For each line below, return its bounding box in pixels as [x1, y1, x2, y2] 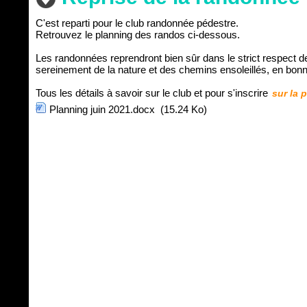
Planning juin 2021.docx [49, 103, 155, 116]
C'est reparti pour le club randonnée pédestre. [36, 17, 238, 29]
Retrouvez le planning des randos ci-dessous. [36, 29, 240, 41]
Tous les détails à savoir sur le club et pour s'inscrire [36, 87, 271, 99]
